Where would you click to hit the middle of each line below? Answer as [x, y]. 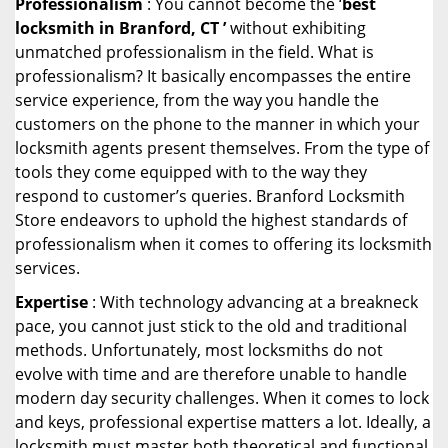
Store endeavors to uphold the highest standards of [211, 220]
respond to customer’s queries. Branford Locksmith [210, 196]
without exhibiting [296, 28]
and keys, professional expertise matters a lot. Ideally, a [223, 422]
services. [47, 268]
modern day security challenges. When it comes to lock [222, 398]
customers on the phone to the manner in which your [217, 124]
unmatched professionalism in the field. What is [194, 52]
